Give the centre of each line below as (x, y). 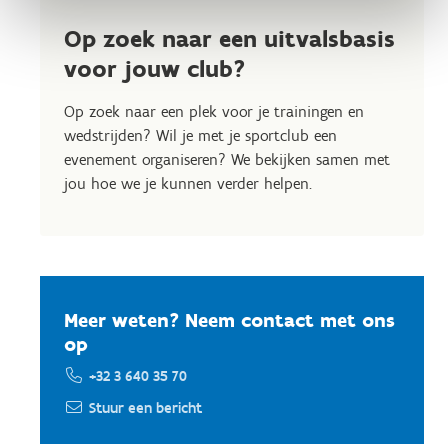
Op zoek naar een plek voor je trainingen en (214, 111)
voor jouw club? (155, 68)
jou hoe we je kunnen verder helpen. (188, 183)
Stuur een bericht (145, 408)
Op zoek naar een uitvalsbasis (229, 38)
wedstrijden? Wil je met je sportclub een (200, 135)
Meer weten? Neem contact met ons (229, 320)
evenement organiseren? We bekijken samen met (227, 159)
